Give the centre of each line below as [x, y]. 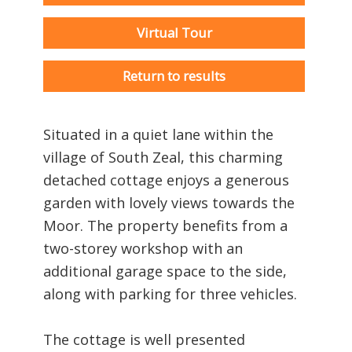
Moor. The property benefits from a [165, 225]
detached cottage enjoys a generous [166, 180]
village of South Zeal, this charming [163, 157]
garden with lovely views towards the [169, 202]
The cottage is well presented [144, 339]
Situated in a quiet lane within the [158, 134]
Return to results [174, 75]
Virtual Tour [174, 32]
